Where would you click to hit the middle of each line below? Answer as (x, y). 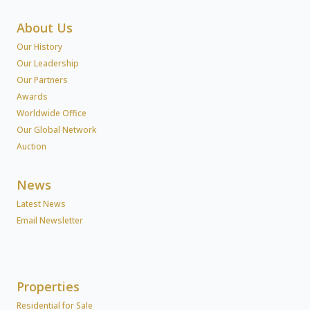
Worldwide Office (52, 113)
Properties (48, 286)
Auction (31, 146)
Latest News (41, 203)
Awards (32, 96)
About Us (45, 27)
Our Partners (42, 80)
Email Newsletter (50, 220)
